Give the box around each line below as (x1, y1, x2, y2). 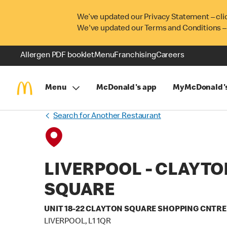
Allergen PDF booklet (20, 52, 94, 60)
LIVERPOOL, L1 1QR (44, 218, 111, 226)
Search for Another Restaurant (53, 112, 161, 121)
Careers (156, 52, 184, 60)
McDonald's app (96, 84, 157, 92)
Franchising (114, 52, 156, 60)
